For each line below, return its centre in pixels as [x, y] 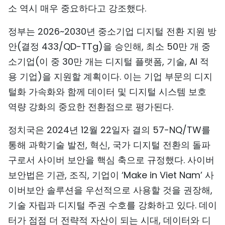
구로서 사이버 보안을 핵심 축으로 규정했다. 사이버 [111, 160]
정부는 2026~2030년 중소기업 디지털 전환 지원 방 [112, 31]
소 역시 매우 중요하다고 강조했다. [77, 8]
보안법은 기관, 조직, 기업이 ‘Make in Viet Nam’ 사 [111, 175]
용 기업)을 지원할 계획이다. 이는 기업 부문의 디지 [110, 77]
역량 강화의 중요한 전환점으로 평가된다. [91, 107]
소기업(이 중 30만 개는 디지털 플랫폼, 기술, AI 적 [108, 62]
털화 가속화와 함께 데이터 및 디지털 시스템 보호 [107, 92]
